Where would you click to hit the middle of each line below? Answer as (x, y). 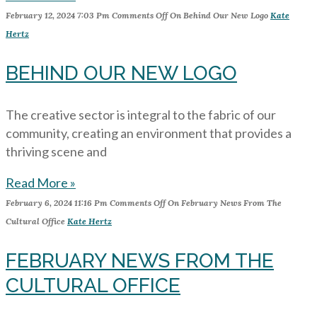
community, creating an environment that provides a (149, 133)
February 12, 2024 (40, 15)
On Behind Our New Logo (218, 15)
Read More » (41, 183)
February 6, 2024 (39, 203)
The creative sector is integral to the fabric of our (141, 115)
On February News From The (224, 203)
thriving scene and (56, 151)
